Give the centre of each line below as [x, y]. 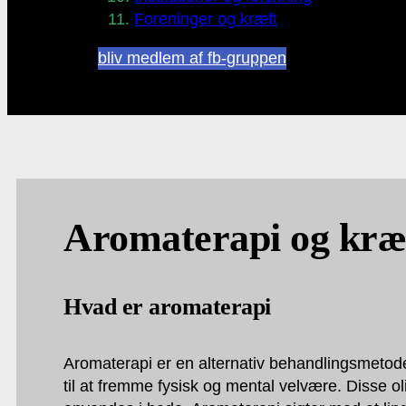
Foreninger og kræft [206, 19]
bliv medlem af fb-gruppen [192, 58]
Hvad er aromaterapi [167, 307]
